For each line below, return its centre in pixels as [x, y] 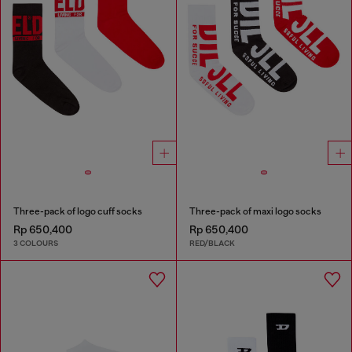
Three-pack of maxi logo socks [255, 211]
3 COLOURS [36, 244]
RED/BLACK [212, 244]
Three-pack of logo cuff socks [78, 211]
